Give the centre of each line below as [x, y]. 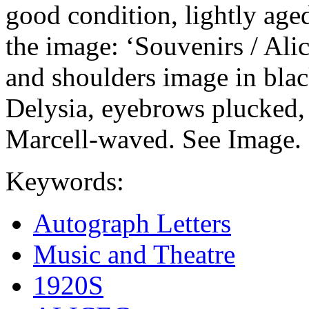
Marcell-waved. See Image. [153, 139]
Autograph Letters [132, 223]
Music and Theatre [134, 254]
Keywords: [65, 181]
